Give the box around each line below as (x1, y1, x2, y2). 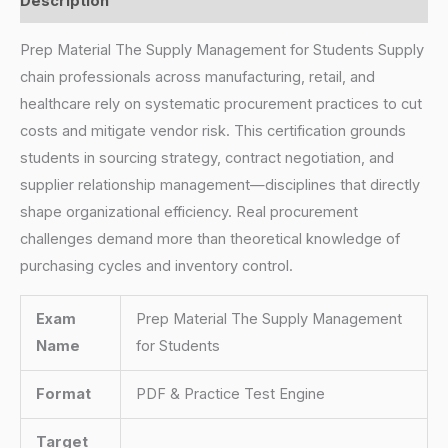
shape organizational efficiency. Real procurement (20, 203, 358, 222)
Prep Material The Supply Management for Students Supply (20, 41, 424, 60)
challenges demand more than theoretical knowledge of (20, 230, 400, 249)
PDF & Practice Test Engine (135, 384, 325, 403)
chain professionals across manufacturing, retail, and (20, 68, 375, 87)
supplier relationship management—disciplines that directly (20, 176, 420, 195)
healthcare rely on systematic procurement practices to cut (20, 95, 422, 114)
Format (35, 384, 91, 403)
